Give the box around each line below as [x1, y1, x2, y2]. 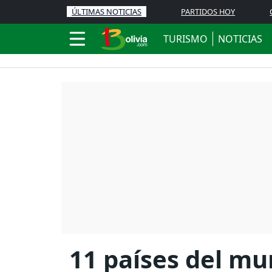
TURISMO [163, 32, 208, 46]
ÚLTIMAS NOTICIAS [72, 6, 141, 17]
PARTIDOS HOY [181, 6, 236, 17]
